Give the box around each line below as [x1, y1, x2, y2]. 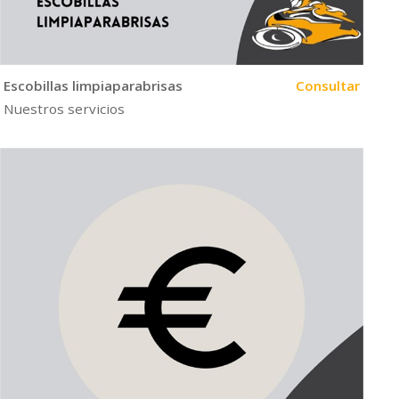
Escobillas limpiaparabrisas [3, 77, 183, 95]
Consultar [295, 77, 360, 95]
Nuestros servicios [3, 99, 125, 118]
